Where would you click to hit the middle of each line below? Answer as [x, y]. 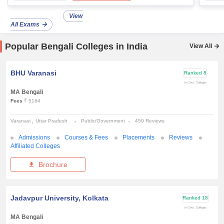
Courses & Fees [86, 138]
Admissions [34, 138]
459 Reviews [150, 121]
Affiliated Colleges [35, 146]
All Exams [25, 25]
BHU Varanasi [33, 73]
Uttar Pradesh [51, 121]
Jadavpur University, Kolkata [59, 198]
